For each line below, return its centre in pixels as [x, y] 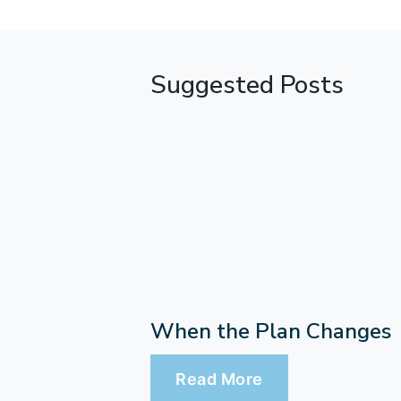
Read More [219, 379]
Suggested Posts [247, 85]
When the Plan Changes [271, 331]
